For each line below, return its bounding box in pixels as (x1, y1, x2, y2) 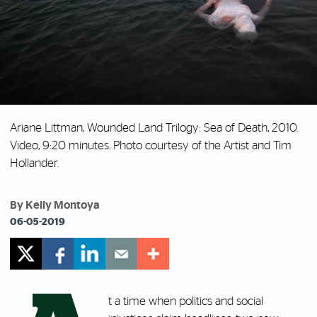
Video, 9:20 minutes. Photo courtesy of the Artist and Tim (10, 139, 292, 152)
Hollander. (10, 157, 59, 170)
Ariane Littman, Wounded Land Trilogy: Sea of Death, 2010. (10, 122, 298, 134)
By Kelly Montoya (10, 200, 100, 212)
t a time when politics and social (108, 295, 263, 308)
